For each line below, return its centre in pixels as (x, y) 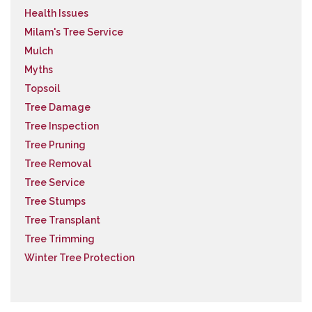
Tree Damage (57, 107)
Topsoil (42, 88)
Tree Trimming (60, 239)
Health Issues (56, 13)
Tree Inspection (62, 126)
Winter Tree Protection (79, 258)
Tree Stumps (55, 201)
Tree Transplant (62, 220)
